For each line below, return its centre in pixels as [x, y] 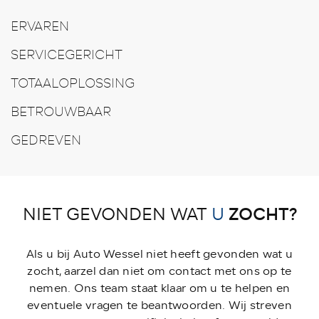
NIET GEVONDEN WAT [115, 214]
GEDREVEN [46, 140]
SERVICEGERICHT [67, 54]
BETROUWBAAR [61, 111]
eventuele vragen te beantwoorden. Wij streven [159, 305]
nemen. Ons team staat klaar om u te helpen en [159, 288]
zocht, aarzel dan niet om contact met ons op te [159, 271]
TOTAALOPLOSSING [73, 83]
